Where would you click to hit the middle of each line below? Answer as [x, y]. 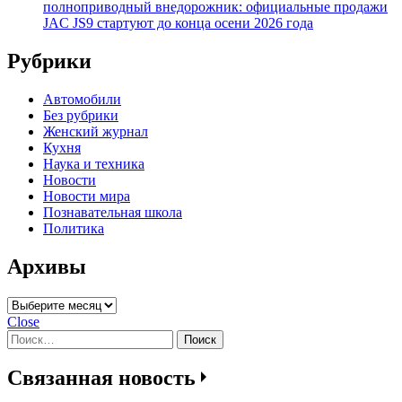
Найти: [28, 336]
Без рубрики [81, 115]
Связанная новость [104, 378]
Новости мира [87, 196]
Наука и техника [94, 163]
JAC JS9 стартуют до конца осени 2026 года [178, 22]
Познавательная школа [113, 212]
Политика [74, 228]
